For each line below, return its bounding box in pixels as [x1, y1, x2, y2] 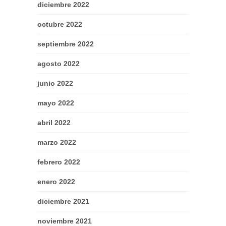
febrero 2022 [37, 158, 80, 166]
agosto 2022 [37, 60, 80, 68]
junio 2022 [37, 79, 73, 87]
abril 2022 [37, 119, 71, 127]
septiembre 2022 [37, 40, 94, 48]
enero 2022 [37, 178, 75, 186]
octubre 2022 [37, 20, 82, 28]
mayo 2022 [37, 99, 74, 107]
